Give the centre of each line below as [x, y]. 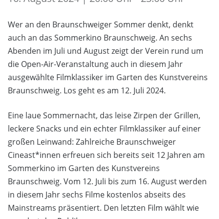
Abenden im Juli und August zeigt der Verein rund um [106, 51]
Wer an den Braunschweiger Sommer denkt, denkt [101, 24]
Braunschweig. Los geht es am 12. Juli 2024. [87, 90]
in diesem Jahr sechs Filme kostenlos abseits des [97, 194]
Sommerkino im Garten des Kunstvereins [84, 168]
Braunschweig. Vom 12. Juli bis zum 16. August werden [107, 181]
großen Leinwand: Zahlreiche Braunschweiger [92, 142]
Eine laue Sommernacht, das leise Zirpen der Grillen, [104, 115]
